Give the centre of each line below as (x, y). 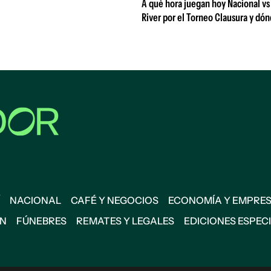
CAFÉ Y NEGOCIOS (115, 200)
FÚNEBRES (41, 221)
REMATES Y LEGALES (125, 221)
